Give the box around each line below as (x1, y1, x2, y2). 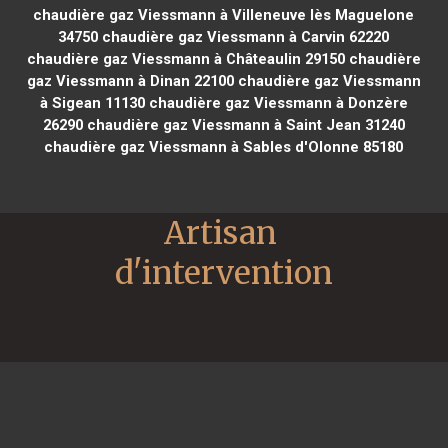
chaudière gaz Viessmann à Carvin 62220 (98, 27, 390, 46)
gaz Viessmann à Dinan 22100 (26, 71, 234, 90)
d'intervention (115, 252, 333, 293)
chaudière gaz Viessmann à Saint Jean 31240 (82, 115, 405, 134)
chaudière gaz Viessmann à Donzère (144, 93, 408, 112)
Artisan (164, 212, 277, 253)
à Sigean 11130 (39, 93, 145, 112)
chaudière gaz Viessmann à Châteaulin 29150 (26, 49, 345, 68)
